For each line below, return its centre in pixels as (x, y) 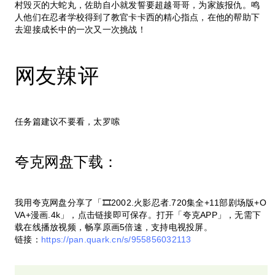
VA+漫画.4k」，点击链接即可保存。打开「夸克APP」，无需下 (138, 215)
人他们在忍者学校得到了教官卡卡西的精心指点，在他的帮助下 (137, 17)
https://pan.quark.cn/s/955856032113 (116, 240)
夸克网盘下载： (66, 162)
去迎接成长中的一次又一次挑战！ (80, 29)
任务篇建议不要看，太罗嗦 (68, 122)
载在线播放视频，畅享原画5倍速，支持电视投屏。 (114, 227)
